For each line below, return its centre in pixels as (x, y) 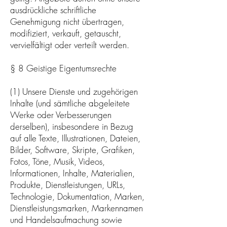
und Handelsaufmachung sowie (66, 219)
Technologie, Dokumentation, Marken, (77, 196)
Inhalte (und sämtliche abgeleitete (70, 103)
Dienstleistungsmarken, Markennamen (77, 208)
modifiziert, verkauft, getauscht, (66, 33)
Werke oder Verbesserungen (61, 115)
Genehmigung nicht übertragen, (67, 21)
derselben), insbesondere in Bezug (72, 126)
